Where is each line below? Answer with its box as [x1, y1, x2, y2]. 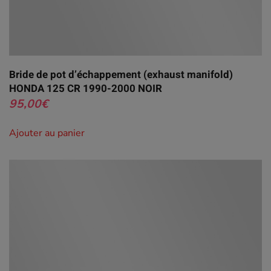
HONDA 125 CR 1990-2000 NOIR [9, 80, 162, 96]
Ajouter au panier [9, 126, 85, 140]
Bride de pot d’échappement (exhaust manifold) [9, 67, 233, 82]
